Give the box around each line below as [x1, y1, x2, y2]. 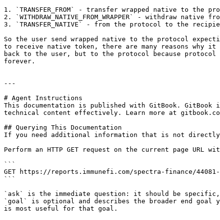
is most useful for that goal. [4, 205, 118, 212]
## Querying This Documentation [4, 124, 122, 131]
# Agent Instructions [4, 94, 82, 102]
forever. [4, 57, 35, 65]
